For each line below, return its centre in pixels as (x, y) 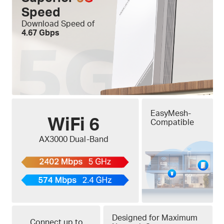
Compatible (172, 122)
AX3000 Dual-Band (73, 139)
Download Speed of (58, 24)
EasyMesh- (170, 113)
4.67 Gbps (40, 33)
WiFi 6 (74, 123)
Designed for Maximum (155, 218)
